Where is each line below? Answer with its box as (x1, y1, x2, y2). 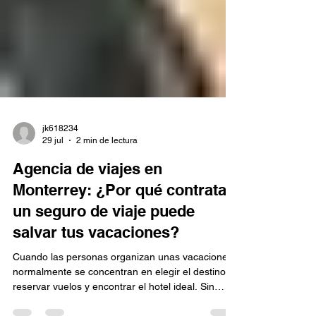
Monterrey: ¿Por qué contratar (13, 271, 233, 289)
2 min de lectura (76, 225, 138, 236)
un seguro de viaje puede (13, 292, 195, 310)
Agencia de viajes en (13, 250, 162, 268)
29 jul (42, 225, 63, 236)
